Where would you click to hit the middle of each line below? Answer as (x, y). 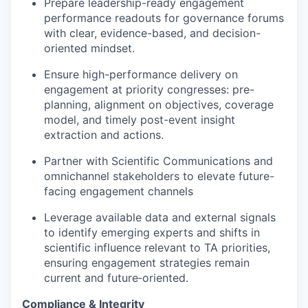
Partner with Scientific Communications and (158, 161)
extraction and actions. (104, 134)
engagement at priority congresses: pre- (149, 89)
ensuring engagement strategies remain (147, 262)
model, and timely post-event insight (140, 119)
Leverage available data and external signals (160, 217)
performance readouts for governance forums (164, 18)
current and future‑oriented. (116, 277)
